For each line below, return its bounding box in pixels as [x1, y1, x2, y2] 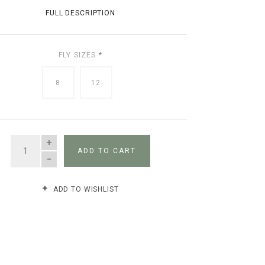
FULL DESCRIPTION [46, 9, 115, 17]
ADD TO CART [77, 147, 137, 156]
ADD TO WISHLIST [50, 185, 119, 193]
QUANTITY [10, 135, 50, 144]
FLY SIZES [58, 51, 99, 59]
